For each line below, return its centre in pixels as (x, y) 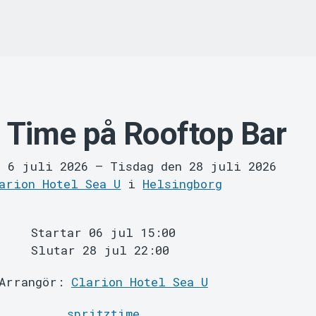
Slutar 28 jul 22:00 (100, 250)
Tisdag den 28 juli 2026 (193, 166)
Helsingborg (183, 184)
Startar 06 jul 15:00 (103, 233)
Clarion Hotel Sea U (139, 282)
